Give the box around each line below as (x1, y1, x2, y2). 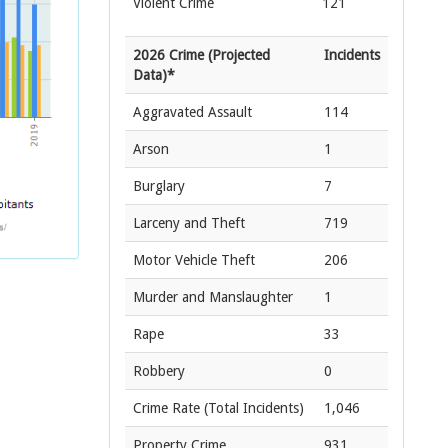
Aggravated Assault (133, 104, 252, 120)
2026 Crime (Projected (133, 47, 270, 63)
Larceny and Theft (133, 215, 245, 231)
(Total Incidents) (200, 400, 304, 416)
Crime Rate (133, 400, 200, 416)
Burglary (133, 178, 185, 194)
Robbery (133, 363, 185, 379)
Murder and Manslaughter (133, 289, 293, 305)
